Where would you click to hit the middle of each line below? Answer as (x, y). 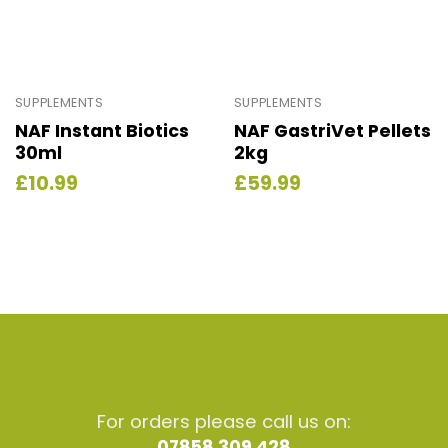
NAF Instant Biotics (101, 130)
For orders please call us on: (224, 422)
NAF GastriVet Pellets (332, 130)
